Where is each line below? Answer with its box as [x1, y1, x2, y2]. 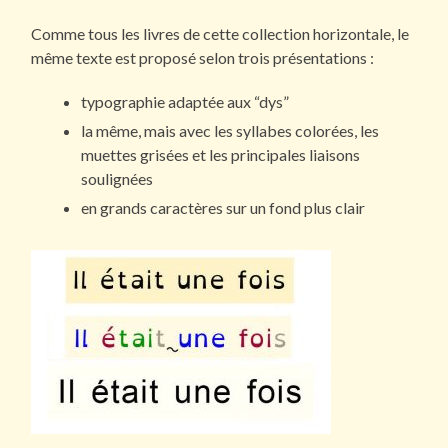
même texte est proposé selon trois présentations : [31, 48, 375, 68]
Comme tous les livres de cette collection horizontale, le [31, 24, 410, 44]
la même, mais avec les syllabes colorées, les [81, 121, 380, 141]
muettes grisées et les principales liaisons [81, 145, 361, 165]
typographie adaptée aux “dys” [81, 92, 290, 112]
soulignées [81, 169, 154, 189]
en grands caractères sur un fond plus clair [81, 198, 366, 218]
